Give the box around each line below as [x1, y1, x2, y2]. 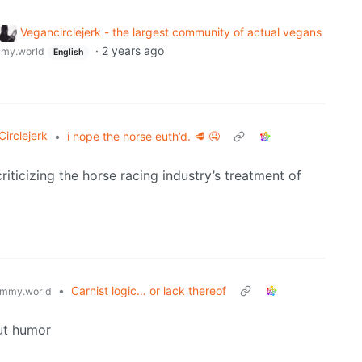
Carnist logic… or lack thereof [71, 283, 227, 297]
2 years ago [101, 44, 164, 58]
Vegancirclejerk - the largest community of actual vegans [19, 25, 322, 40]
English [53, 47, 83, 58]
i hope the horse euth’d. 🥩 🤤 [67, 128, 221, 143]
